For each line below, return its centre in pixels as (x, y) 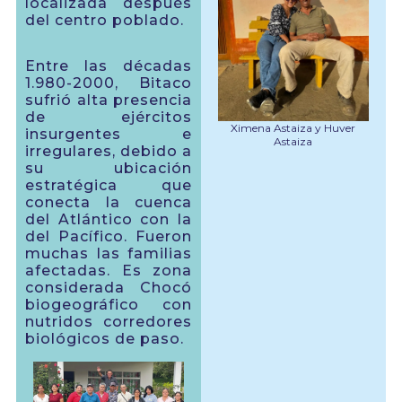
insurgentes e (109, 135)
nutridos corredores (109, 322)
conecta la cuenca (109, 203)
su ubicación (109, 169)
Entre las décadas (109, 66)
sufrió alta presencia (109, 100)
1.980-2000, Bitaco (109, 83)
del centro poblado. (105, 21)
